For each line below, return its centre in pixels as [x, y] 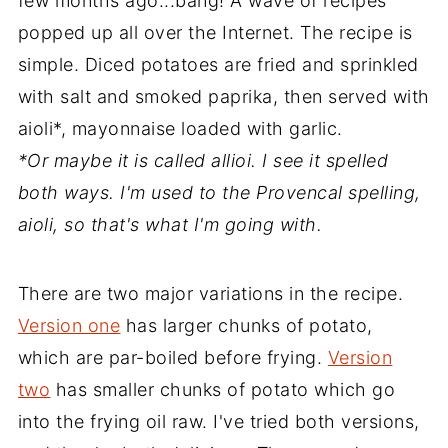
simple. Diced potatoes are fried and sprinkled [218, 64]
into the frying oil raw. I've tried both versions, [218, 421]
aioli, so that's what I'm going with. [170, 224]
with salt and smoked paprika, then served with [223, 96]
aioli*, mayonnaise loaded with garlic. [180, 128]
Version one [69, 325]
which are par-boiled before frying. [172, 357]
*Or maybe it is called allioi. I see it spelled [203, 160]
